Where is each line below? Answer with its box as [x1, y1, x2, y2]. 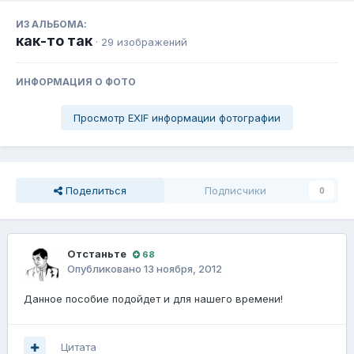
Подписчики [205, 184, 266, 198]
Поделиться [62, 184, 126, 198]
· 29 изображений [96, 36, 187, 49]
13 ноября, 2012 [144, 262, 222, 276]
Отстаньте [67, 247, 126, 261]
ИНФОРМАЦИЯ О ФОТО [16, 76, 136, 88]
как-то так [16, 32, 92, 50]
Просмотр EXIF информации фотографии [73, 111, 281, 125]
